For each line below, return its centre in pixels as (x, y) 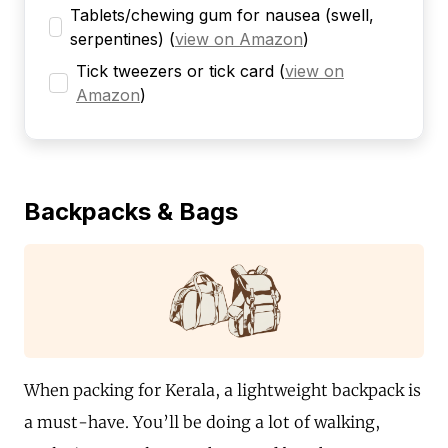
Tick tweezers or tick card (174, 71)
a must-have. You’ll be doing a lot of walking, (202, 422)
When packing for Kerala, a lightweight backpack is (222, 390)
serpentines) (116, 39)
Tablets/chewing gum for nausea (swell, (221, 15)
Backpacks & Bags (131, 212)
